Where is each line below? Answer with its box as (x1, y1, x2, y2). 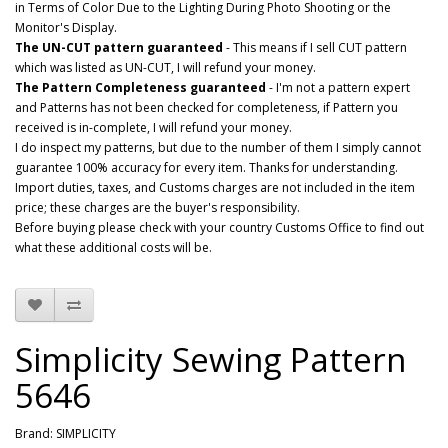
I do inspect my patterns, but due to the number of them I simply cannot (15, 139, 421, 156)
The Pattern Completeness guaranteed (15, 79, 266, 96)
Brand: (15, 425, 56, 442)
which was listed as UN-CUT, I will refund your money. (15, 59, 316, 76)
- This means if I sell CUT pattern (223, 39, 407, 56)
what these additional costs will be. (15, 239, 212, 256)
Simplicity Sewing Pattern (15, 337, 406, 382)
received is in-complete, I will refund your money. (15, 119, 292, 136)
